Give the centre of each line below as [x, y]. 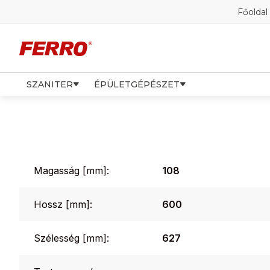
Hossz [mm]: [63, 204]
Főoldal [253, 12]
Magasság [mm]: [71, 171]
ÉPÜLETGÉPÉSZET [137, 84]
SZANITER [50, 84]
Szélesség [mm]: [71, 238]
